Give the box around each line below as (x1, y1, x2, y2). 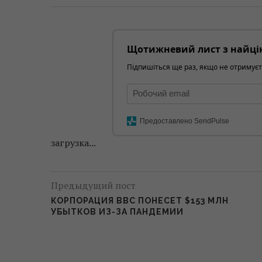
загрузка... (51, 136, 96, 149)
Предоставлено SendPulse (140, 116, 229, 125)
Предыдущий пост (51, 178, 136, 192)
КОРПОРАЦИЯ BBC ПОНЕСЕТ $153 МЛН (51, 195, 229, 205)
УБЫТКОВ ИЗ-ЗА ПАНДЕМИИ (51, 206, 184, 216)
